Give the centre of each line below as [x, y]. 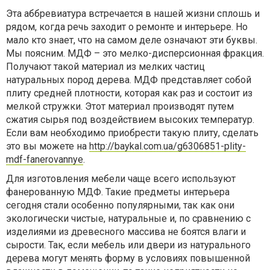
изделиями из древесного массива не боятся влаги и [126, 232]
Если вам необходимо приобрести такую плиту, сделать [132, 133]
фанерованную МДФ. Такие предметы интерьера [118, 192]
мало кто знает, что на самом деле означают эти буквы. [132, 40]
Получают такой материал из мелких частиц [105, 67]
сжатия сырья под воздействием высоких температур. [130, 120]
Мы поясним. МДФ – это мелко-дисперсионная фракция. [135, 53]
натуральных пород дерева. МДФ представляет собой [129, 80]
